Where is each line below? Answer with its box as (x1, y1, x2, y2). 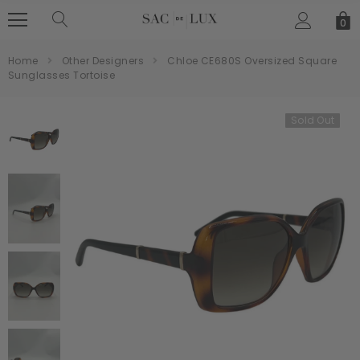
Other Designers (61, 54, 145, 67)
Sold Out (291, 113, 334, 127)
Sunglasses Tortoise (8, 68, 116, 82)
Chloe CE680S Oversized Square (167, 54, 337, 67)
